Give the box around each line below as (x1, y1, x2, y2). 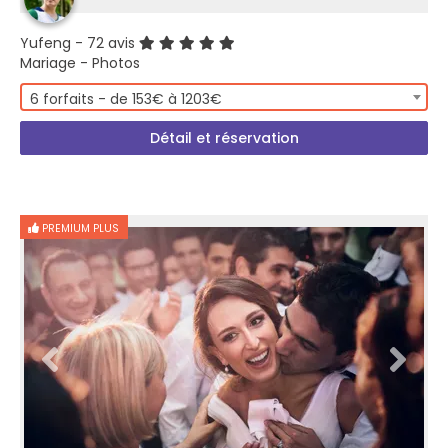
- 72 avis (75, 33, 135, 53)
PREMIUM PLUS (39, 221, 120, 236)
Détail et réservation (149, 128, 299, 148)
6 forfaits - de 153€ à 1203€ (30, 89, 222, 109)
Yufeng (20, 33, 71, 53)
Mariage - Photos (20, 53, 140, 73)
